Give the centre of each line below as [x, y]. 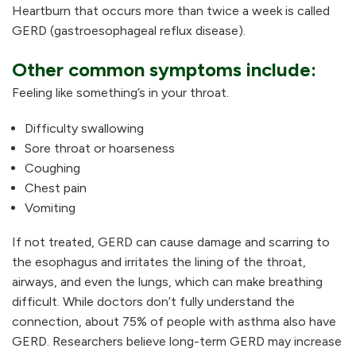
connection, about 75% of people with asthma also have [174, 321]
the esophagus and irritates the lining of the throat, [159, 261]
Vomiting [50, 208]
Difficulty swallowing [84, 129]
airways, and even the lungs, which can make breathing [167, 281]
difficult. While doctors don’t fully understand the [153, 301]
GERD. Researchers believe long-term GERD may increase [177, 341]
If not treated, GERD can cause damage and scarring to [171, 242]
